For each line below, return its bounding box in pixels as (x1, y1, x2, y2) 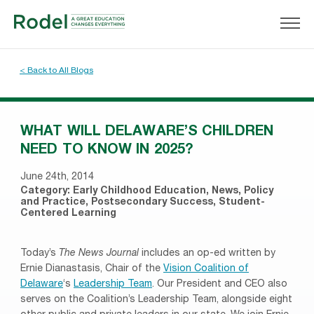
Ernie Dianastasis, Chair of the (20, 264, 163, 274)
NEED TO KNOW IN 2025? (20, 144, 193, 158)
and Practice (20, 198, 86, 207)
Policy (244, 186, 273, 196)
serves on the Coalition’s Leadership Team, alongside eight (20, 295, 292, 305)
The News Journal (59, 249, 142, 259)
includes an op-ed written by (142, 249, 275, 259)
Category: (20, 186, 73, 196)
